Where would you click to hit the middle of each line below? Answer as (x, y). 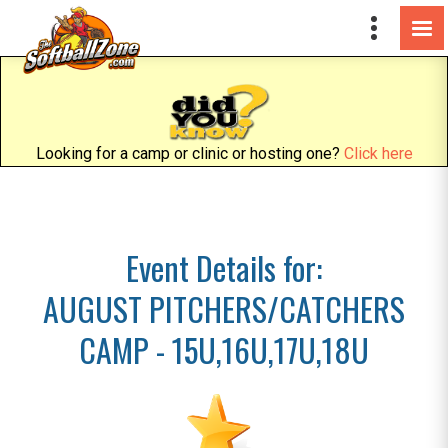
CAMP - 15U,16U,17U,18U (224, 349)
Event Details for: (224, 267)
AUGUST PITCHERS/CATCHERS (224, 308)
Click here (378, 153)
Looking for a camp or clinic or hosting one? (189, 153)
